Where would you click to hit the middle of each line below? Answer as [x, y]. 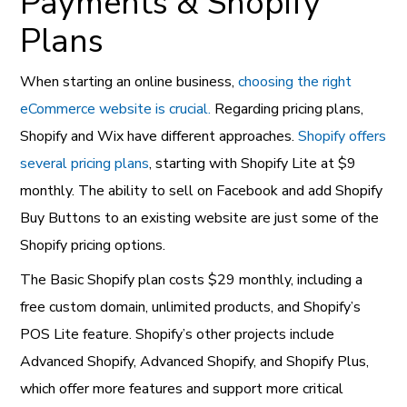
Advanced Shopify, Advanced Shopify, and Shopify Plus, [195, 361]
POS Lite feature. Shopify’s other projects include [178, 334]
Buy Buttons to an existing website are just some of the [200, 218]
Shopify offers [342, 136]
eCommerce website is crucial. [116, 109]
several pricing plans [85, 163]
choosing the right [295, 81]
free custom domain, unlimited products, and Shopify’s [191, 307]
